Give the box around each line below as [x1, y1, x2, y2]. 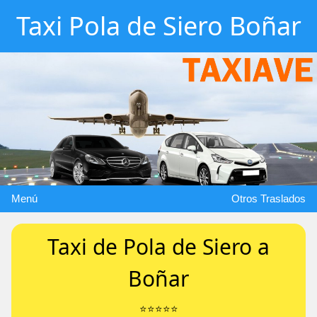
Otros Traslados [231, 192, 306, 204]
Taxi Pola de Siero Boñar [16, 8, 301, 44]
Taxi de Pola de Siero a [47, 231, 270, 261]
